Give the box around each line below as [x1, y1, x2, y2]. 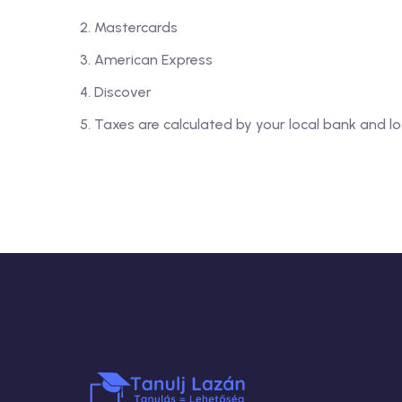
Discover [94, 83, 152, 100]
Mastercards [94, 19, 178, 36]
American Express [94, 51, 213, 68]
